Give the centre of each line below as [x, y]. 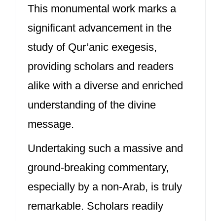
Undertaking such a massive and [105, 148]
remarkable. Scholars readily [95, 206]
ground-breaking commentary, [98, 167]
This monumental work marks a [102, 9]
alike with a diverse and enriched [105, 86]
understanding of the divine [92, 105]
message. [51, 124]
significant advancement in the [100, 28]
